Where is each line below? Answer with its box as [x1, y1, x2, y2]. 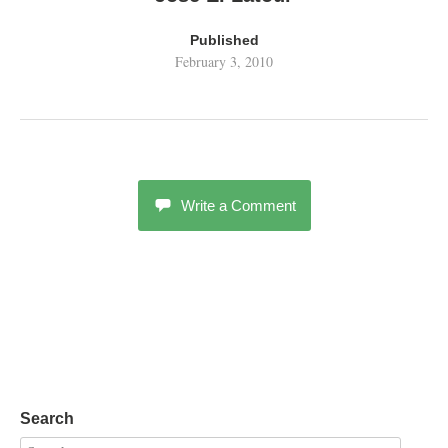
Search [20, 410, 74, 427]
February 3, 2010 [175, 52, 273, 71]
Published [189, 32, 259, 48]
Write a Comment [180, 197, 296, 214]
